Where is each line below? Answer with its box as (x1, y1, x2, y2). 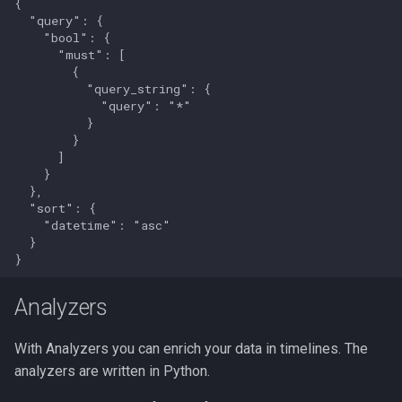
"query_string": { (14, 80, 211, 97)
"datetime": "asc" (14, 216, 170, 233)
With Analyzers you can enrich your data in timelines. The (14, 340, 368, 357)
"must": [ (14, 46, 126, 63)
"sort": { (14, 199, 96, 216)
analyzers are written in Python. (14, 363, 210, 380)
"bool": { (14, 29, 110, 46)
